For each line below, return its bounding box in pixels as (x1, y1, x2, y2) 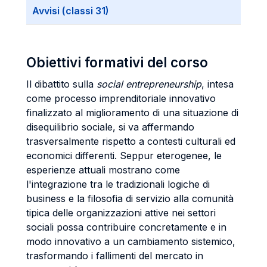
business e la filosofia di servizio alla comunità (26, 193, 234, 204)
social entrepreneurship (97, 78, 201, 90)
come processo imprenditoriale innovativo (26, 92, 216, 104)
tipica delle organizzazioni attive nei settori (26, 207, 216, 219)
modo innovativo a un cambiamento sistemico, (26, 235, 235, 247)
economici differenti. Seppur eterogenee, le (26, 150, 222, 162)
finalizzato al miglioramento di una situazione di (26, 107, 238, 119)
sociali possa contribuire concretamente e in (26, 221, 226, 233)
